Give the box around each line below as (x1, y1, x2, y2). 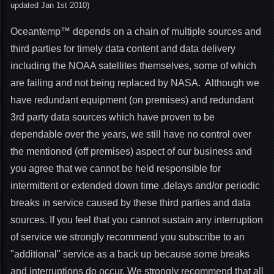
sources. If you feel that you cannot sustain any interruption (10, 215, 263, 225)
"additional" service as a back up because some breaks (10, 249, 250, 259)
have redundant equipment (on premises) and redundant (10, 95, 254, 105)
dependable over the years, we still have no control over (10, 129, 251, 139)
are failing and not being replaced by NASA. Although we (10, 78, 259, 88)
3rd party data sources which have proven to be (10, 112, 215, 122)
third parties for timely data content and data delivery (10, 43, 235, 54)
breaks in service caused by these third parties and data (10, 198, 251, 208)
